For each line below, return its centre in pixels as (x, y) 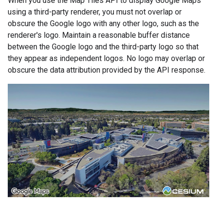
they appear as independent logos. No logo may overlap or (106, 59)
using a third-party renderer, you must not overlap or (95, 12)
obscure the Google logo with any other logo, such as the (103, 24)
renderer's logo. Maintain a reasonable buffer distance (99, 35)
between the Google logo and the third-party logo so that (103, 47)
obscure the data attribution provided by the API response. (107, 70)
